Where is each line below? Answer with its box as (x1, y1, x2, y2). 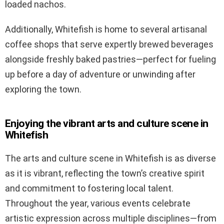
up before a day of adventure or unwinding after (5, 69, 195, 80)
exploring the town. (5, 84, 81, 95)
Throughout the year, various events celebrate (5, 198, 190, 209)
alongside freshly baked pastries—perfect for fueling (5, 54, 216, 65)
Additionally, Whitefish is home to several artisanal (5, 24, 207, 35)
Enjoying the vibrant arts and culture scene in (5, 117, 208, 130)
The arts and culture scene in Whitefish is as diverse (5, 153, 216, 164)
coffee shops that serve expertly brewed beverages (5, 39, 213, 50)
